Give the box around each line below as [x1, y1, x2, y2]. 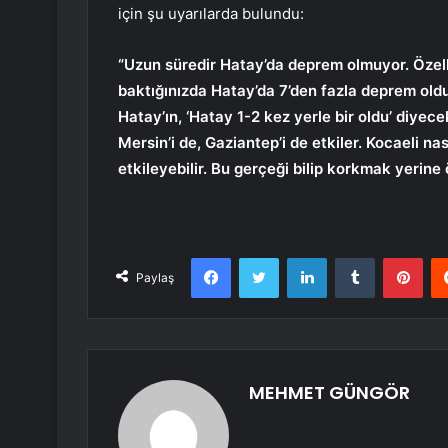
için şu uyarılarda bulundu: [118, 4, 304, 24]
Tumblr [374, 249, 416, 266]
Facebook [230, 249, 291, 266]
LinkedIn [326, 249, 378, 266]
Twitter [278, 249, 322, 266]
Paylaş [136, 270, 174, 286]
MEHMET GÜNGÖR [249, 380, 410, 406]
